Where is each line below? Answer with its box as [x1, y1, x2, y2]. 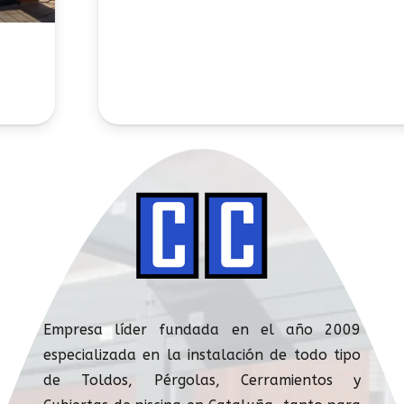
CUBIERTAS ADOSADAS [126, 40, 283, 58]
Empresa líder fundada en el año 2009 [43, 320, 361, 338]
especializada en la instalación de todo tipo [43, 345, 361, 363]
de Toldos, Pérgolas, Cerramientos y [43, 371, 361, 389]
